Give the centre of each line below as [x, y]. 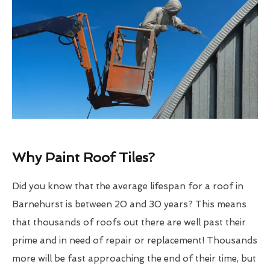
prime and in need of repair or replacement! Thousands [135, 241]
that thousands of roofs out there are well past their [129, 223]
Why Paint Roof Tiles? [83, 158]
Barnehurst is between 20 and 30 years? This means [129, 205]
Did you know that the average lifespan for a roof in [128, 187]
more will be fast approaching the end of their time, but [134, 259]
